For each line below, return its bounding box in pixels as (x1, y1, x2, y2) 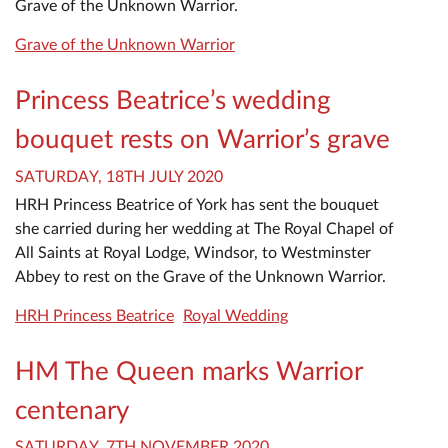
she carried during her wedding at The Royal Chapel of (15, 220, 394, 237)
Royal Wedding (183, 307, 288, 324)
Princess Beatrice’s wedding (15, 88, 331, 115)
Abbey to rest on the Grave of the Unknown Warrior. (15, 268, 386, 285)
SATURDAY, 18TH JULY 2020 (15, 168, 223, 185)
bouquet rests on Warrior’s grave (15, 127, 390, 154)
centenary (15, 397, 129, 424)
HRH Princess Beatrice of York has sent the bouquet (15, 196, 379, 213)
